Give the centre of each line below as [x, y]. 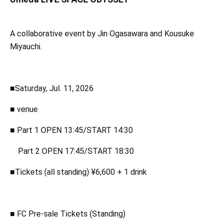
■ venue [24, 110]
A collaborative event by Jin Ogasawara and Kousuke [102, 34]
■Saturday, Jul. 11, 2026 [52, 89]
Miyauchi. [26, 47]
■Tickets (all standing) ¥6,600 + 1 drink [78, 172]
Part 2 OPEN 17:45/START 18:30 [76, 151]
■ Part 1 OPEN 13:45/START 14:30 [71, 130]
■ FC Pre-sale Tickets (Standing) [68, 214]
